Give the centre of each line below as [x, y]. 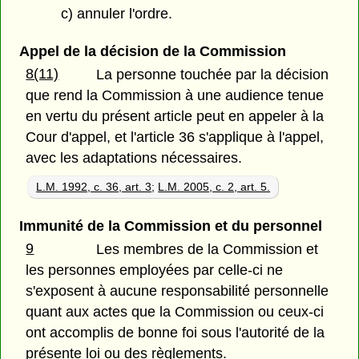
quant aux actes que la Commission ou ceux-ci [175, 312]
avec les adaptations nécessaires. [134, 158]
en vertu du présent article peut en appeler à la [175, 117]
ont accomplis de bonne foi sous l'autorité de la [175, 333]
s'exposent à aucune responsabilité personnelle [177, 291]
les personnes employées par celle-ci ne [155, 270]
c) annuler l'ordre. [117, 14]
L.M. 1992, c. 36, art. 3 [94, 187]
